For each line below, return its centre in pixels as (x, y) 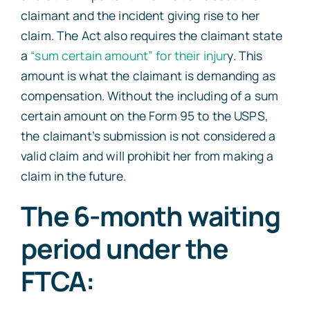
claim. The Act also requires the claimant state (152, 36)
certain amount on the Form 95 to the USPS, (144, 116)
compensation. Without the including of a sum (149, 96)
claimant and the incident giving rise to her (140, 16)
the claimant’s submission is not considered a (148, 136)
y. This (245, 56)
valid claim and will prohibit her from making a (147, 156)
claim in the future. (73, 176)
